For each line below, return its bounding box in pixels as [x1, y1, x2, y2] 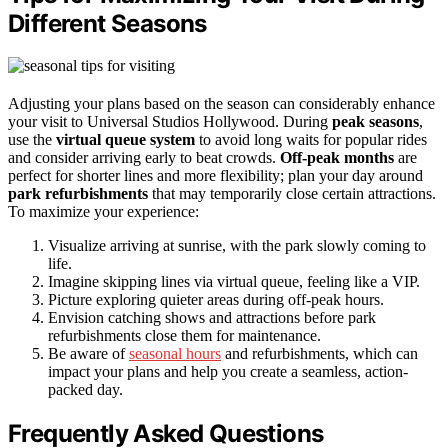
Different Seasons [8, 8, 207, 38]
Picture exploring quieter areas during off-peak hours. [48, 291, 384, 309]
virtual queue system [56, 131, 195, 149]
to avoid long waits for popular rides [195, 131, 427, 149]
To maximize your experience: [8, 203, 199, 221]
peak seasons [332, 113, 419, 131]
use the [8, 131, 56, 149]
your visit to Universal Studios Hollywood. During [8, 113, 332, 131]
